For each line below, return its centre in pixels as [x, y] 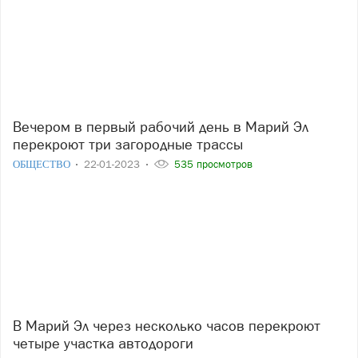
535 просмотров [212, 165]
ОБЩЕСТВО [43, 165]
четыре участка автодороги [103, 343]
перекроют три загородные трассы [128, 145]
